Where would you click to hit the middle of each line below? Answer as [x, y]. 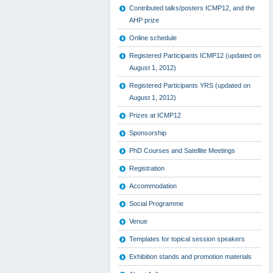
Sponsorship [148, 133]
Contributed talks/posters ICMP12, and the [192, 8]
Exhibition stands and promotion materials [190, 257]
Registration [147, 168]
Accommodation [153, 186]
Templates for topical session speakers [187, 239]
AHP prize [144, 20]
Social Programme [156, 204]
